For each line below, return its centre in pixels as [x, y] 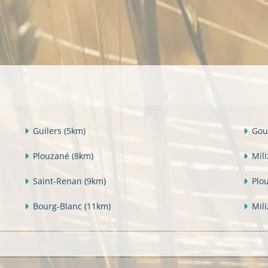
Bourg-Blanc [59, 206]
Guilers [48, 130]
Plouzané [52, 156]
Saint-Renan [59, 181]
